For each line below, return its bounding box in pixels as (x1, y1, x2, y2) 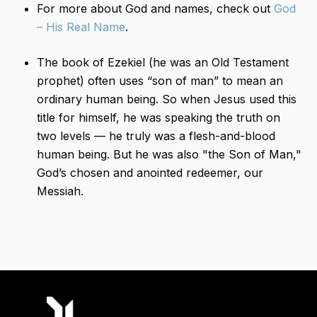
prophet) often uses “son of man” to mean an (37, 74, 283, 88)
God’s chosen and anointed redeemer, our (37, 166, 263, 180)
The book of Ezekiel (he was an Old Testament (37, 55, 289, 70)
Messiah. (37, 184, 83, 199)
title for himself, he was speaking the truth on (37, 110, 280, 125)
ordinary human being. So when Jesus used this (37, 92, 296, 107)
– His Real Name (37, 20, 125, 35)
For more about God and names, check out (37, 1, 274, 16)
